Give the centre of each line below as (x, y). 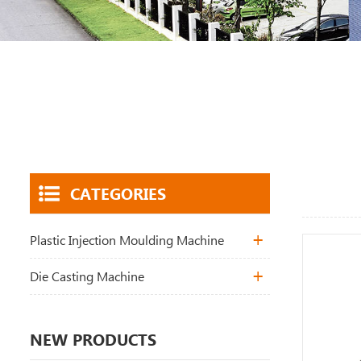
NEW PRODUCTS (93, 339)
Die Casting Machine (87, 276)
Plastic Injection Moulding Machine (127, 240)
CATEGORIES (118, 193)
